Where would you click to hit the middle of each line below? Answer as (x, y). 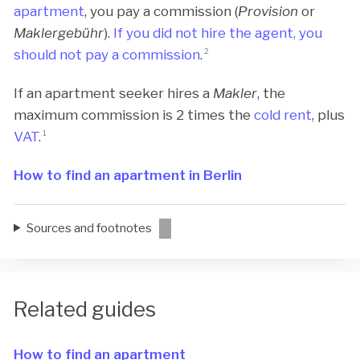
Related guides (85, 309)
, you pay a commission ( (161, 11)
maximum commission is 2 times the (134, 115)
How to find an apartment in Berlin (128, 176)
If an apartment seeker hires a (113, 93)
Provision (268, 11)
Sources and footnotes (90, 227)
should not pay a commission (107, 54)
